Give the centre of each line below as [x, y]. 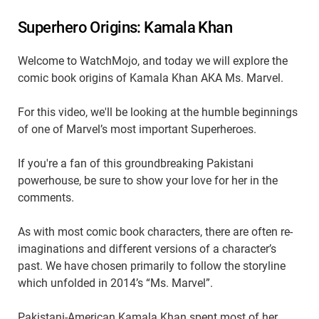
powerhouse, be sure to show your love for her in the [148, 181]
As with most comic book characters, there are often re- [155, 232]
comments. [46, 198]
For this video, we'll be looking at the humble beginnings [158, 113]
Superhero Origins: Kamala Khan [125, 27]
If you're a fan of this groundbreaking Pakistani [136, 164]
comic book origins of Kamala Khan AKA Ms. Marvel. [151, 78]
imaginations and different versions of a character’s [147, 249]
